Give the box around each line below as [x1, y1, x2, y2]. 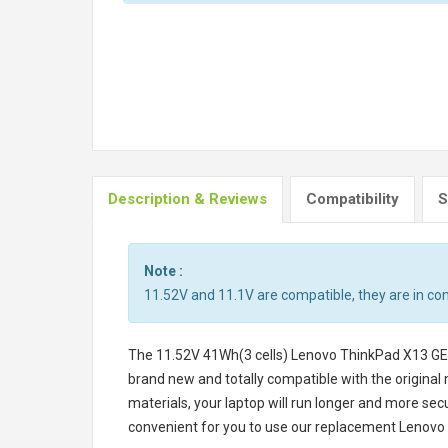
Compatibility [306, 190, 399, 208]
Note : [144, 263, 183, 279]
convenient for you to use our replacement [128, 419, 399, 435]
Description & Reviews [108, 190, 267, 208]
